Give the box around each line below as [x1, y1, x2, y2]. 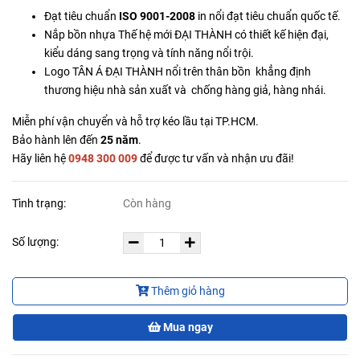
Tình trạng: [12, 197, 68, 211]
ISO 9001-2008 [117, 10, 195, 23]
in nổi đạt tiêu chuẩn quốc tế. [195, 10, 341, 23]
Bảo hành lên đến [12, 133, 100, 147]
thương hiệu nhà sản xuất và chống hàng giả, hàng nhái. [44, 84, 326, 97]
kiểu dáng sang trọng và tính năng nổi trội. [44, 47, 254, 60]
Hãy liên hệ [12, 152, 66, 166]
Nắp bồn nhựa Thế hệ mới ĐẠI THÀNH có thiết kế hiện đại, [44, 28, 329, 42]
